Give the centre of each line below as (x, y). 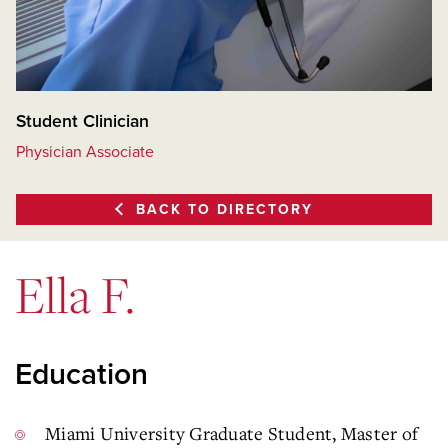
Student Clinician (82, 121)
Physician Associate (85, 151)
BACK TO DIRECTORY (224, 209)
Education (81, 374)
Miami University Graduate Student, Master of (231, 432)
